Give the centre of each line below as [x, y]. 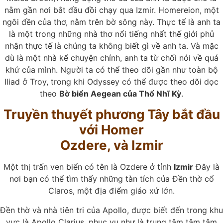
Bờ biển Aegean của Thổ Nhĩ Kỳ [120, 94]
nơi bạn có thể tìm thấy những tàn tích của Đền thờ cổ [111, 179]
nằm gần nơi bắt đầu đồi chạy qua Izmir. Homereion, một [111, 10]
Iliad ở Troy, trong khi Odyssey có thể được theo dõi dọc [111, 82]
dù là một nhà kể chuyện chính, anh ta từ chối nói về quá [111, 58]
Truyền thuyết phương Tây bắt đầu [111, 114]
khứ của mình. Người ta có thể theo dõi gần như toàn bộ [111, 70]
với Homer [111, 130]
